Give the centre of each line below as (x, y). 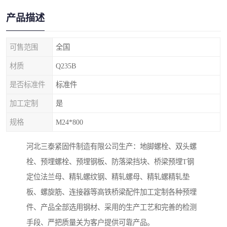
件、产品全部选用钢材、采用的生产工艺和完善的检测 (111, 207)
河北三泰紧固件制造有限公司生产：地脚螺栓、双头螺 (111, 147)
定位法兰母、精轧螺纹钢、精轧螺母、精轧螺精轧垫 (108, 177)
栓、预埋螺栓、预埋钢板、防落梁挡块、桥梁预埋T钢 (110, 162)
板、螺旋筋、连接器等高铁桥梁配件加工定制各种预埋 (111, 192)
